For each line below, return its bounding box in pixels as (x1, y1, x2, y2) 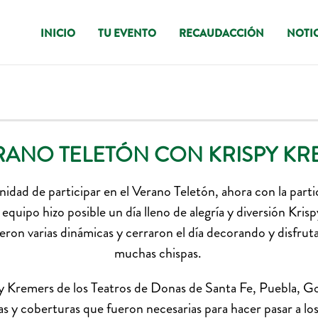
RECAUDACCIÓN (179, 26, 264, 41)
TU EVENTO (98, 26, 156, 41)
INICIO (40, 26, 75, 41)
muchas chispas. (114, 243, 204, 263)
